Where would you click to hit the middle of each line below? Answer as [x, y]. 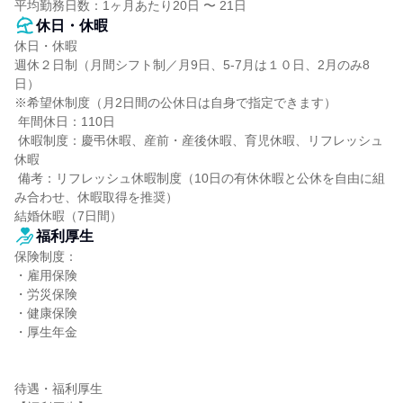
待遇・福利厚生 [58, 389]
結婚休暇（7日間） [68, 216]
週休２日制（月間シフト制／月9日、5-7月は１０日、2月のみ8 [192, 65]
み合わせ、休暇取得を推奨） [96, 197]
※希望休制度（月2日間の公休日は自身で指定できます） [175, 103]
